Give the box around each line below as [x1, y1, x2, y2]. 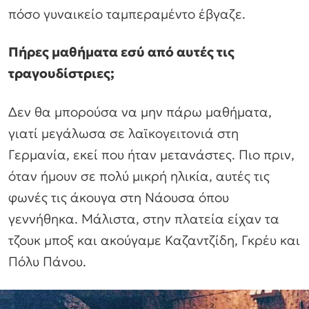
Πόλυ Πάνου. [8, 253, 86, 270]
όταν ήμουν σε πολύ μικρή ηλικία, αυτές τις [8, 168, 270, 185]
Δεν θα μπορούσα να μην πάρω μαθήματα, [8, 103, 272, 121]
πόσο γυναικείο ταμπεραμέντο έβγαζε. [8, 5, 246, 22]
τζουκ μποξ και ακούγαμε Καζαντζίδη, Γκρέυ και [8, 232, 300, 249]
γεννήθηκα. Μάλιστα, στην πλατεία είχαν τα [8, 210, 279, 228]
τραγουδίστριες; [8, 65, 114, 82]
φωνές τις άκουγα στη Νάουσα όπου [8, 189, 229, 206]
